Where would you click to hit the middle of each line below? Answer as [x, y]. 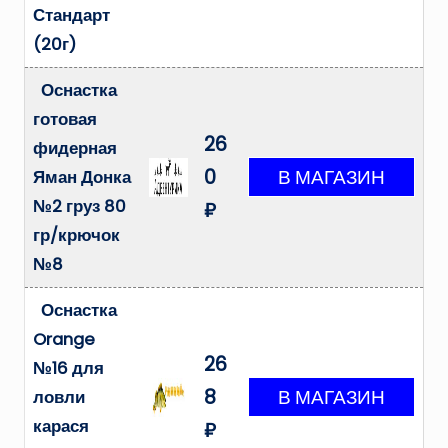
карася [61, 427]
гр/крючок [76, 236]
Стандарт [71, 16]
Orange [64, 340]
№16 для [68, 369]
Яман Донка [82, 178]
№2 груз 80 [79, 207]
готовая [65, 120]
